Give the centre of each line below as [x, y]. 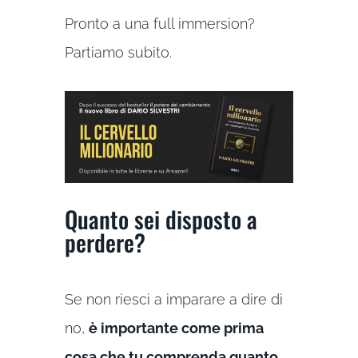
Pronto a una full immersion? [159, 23]
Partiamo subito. [118, 52]
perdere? [105, 241]
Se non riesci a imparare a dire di [173, 299]
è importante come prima [176, 328]
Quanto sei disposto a [161, 218]
